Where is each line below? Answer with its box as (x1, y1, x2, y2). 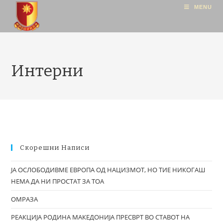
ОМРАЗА (11, 195, 38, 204)
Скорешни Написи (20, 144, 90, 151)
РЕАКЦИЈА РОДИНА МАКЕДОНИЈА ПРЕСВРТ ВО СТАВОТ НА (11, 213, 190, 222)
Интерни (11, 61, 84, 80)
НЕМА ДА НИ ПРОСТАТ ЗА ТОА (11, 177, 105, 186)
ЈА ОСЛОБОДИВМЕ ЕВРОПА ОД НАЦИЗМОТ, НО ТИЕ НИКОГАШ (11, 165, 206, 174)
